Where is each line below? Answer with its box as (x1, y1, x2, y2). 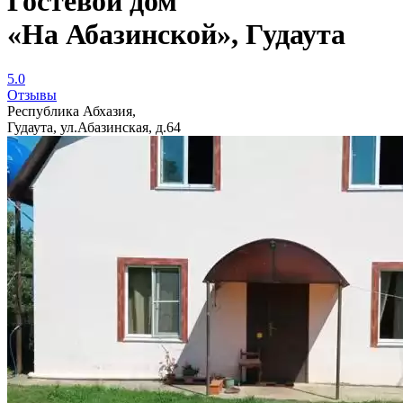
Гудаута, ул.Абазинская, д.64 (7, 119, 181, 135)
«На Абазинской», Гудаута (7, 18, 345, 51)
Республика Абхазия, (7, 103, 136, 119)
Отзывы (7, 86, 57, 103)
